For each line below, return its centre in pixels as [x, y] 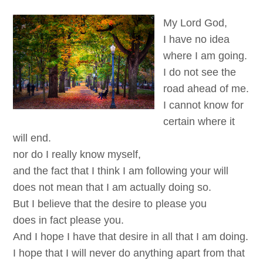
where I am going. [205, 56]
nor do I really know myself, [77, 155]
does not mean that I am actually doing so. [112, 188]
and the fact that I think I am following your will [121, 171]
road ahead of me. [206, 89]
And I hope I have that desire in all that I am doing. [131, 237]
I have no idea [197, 40]
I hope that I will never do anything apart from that [129, 253]
